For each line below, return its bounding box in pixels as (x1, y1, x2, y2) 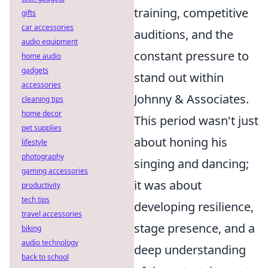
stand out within (134, 69, 224, 86)
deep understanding (134, 242, 246, 258)
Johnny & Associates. (134, 91, 249, 107)
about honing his (134, 134, 227, 150)
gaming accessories (22, 166, 88, 176)
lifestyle (22, 137, 47, 147)
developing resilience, (134, 199, 254, 215)
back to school (22, 252, 69, 262)
